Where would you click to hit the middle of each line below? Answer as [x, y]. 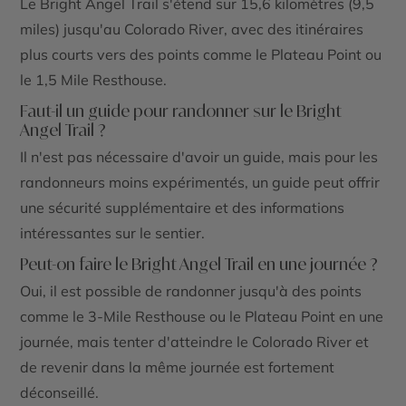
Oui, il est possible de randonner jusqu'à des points [191, 291]
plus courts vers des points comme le [146, 55]
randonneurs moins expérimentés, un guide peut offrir [200, 183]
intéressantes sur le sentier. [113, 233]
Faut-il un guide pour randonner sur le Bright [181, 111]
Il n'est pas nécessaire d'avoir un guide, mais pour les [199, 157]
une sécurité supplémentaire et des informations [183, 208]
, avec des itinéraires [294, 29]
